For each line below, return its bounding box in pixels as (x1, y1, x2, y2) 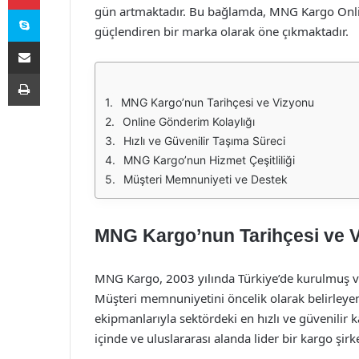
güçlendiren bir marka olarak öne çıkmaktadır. (95, 23, 349, 39)
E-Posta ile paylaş (39, 34, 71, 47)
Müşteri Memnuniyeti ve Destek (123, 172, 288, 186)
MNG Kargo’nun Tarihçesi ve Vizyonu (121, 95, 314, 109)
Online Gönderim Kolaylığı (123, 115, 255, 128)
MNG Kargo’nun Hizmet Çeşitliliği (123, 153, 295, 167)
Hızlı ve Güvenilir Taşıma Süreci (123, 134, 285, 147)
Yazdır (39, 67, 70, 79)
